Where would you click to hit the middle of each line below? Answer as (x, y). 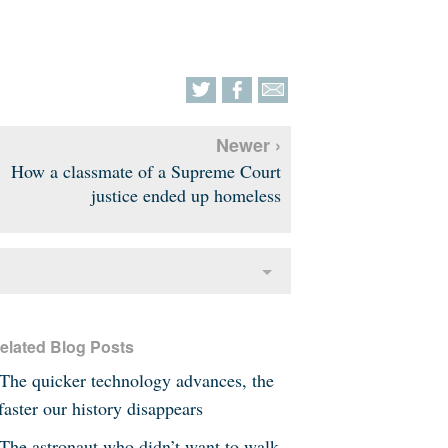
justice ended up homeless (185, 194)
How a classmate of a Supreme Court (145, 170)
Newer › (248, 144)
